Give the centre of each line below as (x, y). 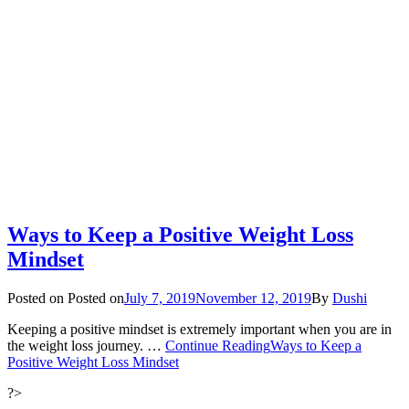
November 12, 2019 (253, 298)
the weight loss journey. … (86, 345)
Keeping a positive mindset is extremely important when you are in (199, 329)
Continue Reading (218, 345)
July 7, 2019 (160, 298)
